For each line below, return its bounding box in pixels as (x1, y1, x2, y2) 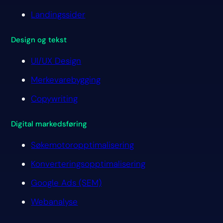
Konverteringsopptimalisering (31, 158, 146, 169)
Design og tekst (11, 34, 67, 45)
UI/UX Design (31, 55, 82, 66)
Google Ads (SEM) (31, 177, 102, 188)
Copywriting (31, 93, 78, 104)
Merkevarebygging (31, 74, 101, 85)
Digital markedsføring (11, 118, 88, 129)
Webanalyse (31, 196, 78, 207)
